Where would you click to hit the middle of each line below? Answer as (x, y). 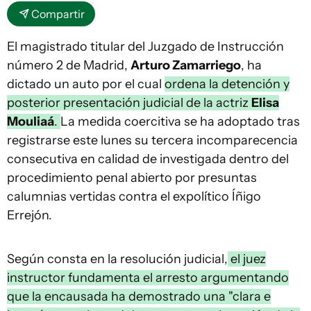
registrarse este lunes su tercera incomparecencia (152, 140)
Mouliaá (31, 121)
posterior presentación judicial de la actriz (129, 103)
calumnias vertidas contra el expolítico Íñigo (134, 196)
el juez (247, 259)
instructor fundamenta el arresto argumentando (148, 278)
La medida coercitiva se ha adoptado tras (180, 121)
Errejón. (30, 215)
